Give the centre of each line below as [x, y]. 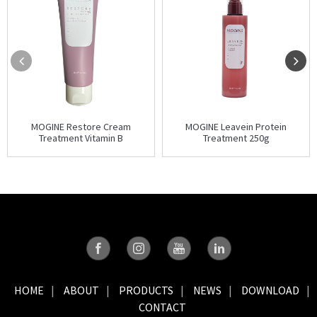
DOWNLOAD [270, 290]
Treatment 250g [236, 138]
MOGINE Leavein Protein [236, 127]
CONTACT [162, 307]
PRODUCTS [146, 290]
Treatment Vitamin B [81, 138]
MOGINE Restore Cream [81, 127]
